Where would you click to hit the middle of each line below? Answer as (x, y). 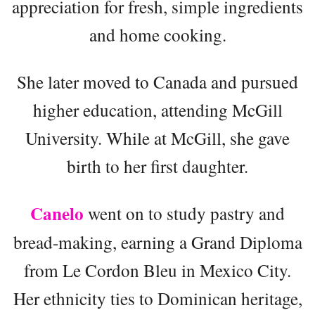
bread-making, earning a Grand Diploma (157, 242)
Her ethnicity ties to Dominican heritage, (157, 298)
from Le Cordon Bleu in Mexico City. (157, 270)
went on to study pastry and (184, 213)
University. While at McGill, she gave (157, 137)
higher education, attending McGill (157, 109)
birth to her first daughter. (157, 166)
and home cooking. (157, 34)
